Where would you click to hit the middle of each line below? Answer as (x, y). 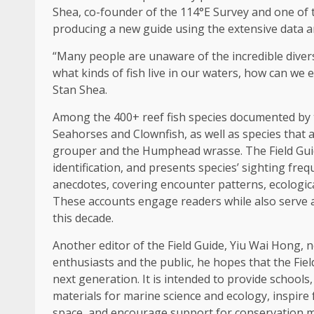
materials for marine (108, 296)
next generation (95, 279)
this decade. (83, 218)
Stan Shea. (80, 90)
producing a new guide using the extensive (166, 29)
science (182, 296)
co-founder (114, 12)
